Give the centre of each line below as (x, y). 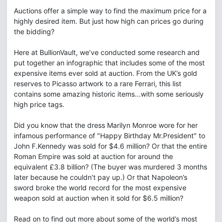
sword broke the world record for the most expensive (100, 188)
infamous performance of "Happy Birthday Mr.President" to (110, 136)
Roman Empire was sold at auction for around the (93, 156)
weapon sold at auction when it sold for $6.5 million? (99, 198)
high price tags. (39, 104)
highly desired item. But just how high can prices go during (109, 21)
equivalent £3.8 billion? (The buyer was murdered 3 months (111, 167)
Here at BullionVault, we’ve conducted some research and (107, 52)
